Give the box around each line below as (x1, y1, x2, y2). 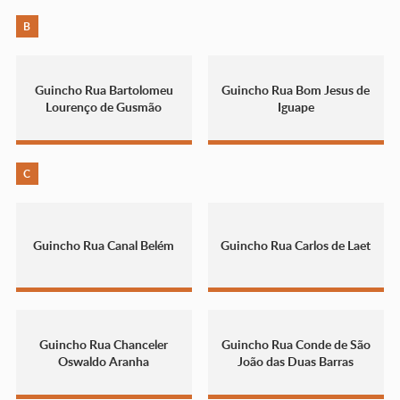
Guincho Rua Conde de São (221, 335, 371, 353)
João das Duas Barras (237, 352, 354, 370)
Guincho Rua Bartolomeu (34, 80, 173, 98)
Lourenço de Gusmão (46, 97, 162, 115)
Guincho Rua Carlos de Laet (221, 237, 371, 254)
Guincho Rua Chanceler (39, 335, 169, 353)
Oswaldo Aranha (58, 352, 150, 370)
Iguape (277, 97, 314, 115)
